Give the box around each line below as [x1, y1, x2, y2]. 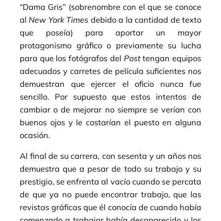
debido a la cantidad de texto [88, 14, 202, 25]
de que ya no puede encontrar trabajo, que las [20, 189, 201, 199]
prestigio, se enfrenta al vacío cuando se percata [20, 176, 201, 186]
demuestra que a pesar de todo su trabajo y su [20, 163, 201, 174]
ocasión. [20, 130, 50, 140]
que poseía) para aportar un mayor [20, 27, 201, 37]
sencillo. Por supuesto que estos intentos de [20, 91, 201, 102]
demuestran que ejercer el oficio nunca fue [20, 78, 201, 89]
